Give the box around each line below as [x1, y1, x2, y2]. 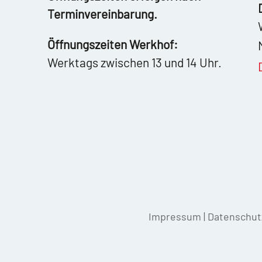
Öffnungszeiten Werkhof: [47, 36, 178, 51]
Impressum [149, 209, 201, 223]
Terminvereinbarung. [47, 6, 157, 21]
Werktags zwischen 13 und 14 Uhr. [47, 54, 222, 70]
